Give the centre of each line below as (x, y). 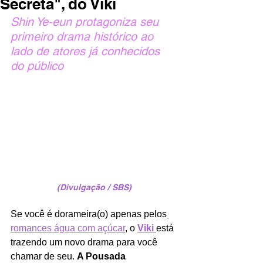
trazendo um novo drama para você (85, 242)
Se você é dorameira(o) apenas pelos (89, 214)
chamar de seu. (44, 256)
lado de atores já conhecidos (87, 51)
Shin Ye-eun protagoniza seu (86, 22)
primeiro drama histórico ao (84, 36)
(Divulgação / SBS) (94, 187)
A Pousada (102, 256)
